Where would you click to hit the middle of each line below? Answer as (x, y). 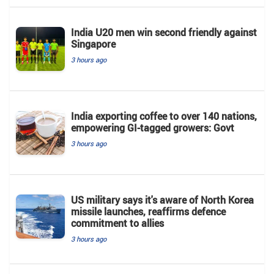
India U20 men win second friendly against (164, 32)
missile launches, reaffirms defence (148, 211)
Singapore (93, 44)
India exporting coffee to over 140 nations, (164, 116)
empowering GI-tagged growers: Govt (153, 128)
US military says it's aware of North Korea (162, 200)
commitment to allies (117, 223)
